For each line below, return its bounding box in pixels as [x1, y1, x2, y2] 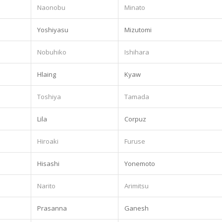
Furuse [124, 136, 145, 146]
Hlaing [37, 69, 56, 79]
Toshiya [37, 92, 61, 101]
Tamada [124, 92, 149, 101]
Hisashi [37, 159, 59, 168]
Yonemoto [124, 159, 155, 168]
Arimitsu [124, 181, 149, 190]
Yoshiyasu [37, 25, 68, 34]
